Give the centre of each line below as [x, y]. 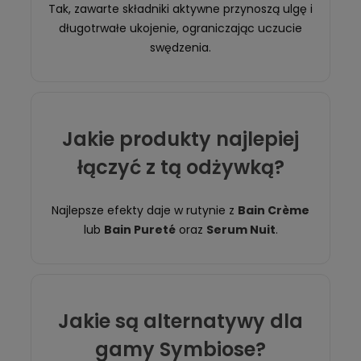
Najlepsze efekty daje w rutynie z [145, 211]
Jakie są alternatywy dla [180, 322]
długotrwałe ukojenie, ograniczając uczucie [180, 29]
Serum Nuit [241, 230]
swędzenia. [180, 48]
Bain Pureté [139, 230]
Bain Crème [274, 211]
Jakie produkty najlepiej [180, 139]
